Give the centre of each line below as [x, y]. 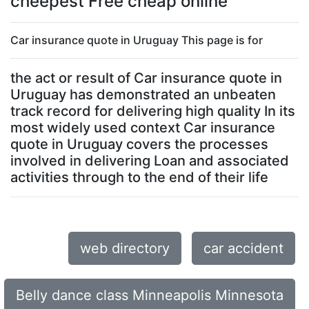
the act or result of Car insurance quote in [146, 78]
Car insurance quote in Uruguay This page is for [137, 40]
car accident [243, 248]
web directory [125, 248]
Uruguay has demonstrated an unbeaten [143, 94]
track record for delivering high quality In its [153, 111]
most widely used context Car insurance [143, 128]
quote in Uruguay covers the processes [139, 144]
